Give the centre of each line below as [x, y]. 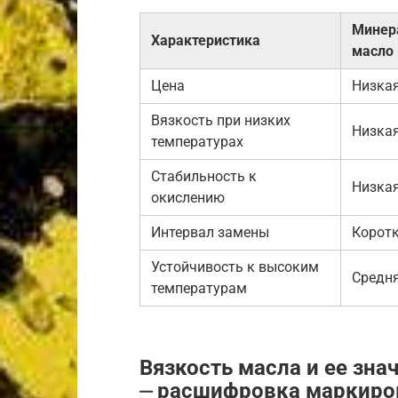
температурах [197, 142]
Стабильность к [204, 176]
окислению [188, 198]
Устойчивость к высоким [235, 267]
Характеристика [206, 40]
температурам [199, 288]
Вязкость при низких [221, 120]
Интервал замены [210, 232]
